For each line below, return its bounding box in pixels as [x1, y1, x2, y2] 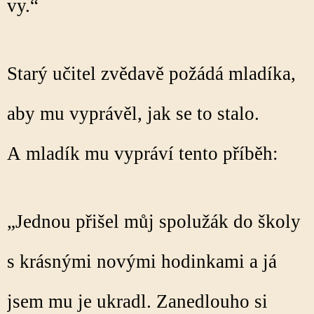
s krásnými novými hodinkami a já [7, 251, 277, 272]
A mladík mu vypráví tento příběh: [7, 143, 283, 164]
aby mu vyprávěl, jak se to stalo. [7, 103, 259, 124]
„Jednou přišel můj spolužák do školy [7, 211, 301, 232]
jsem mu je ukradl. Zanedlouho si [7, 291, 268, 312]
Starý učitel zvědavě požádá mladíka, [7, 63, 296, 84]
